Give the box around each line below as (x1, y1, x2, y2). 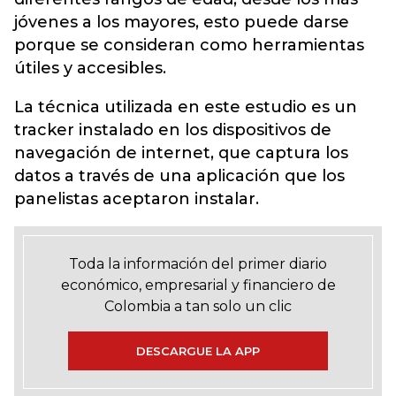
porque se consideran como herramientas (14, 35, 364, 55)
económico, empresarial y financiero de (60, 277, 336, 293)
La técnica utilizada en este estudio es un (14, 97, 357, 117)
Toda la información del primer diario (69, 255, 327, 272)
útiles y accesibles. (14, 58, 166, 78)
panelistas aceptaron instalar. (14, 189, 259, 209)
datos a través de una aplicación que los (14, 166, 345, 186)
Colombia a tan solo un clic (104, 298, 292, 315)
